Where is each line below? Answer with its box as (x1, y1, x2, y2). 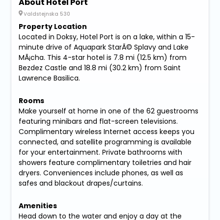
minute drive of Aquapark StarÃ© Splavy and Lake (19, 42, 189, 52)
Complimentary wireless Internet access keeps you (19, 126, 195, 137)
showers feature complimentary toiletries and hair (19, 157, 192, 167)
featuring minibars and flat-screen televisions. (19, 116, 178, 126)
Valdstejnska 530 (24, 10, 71, 18)
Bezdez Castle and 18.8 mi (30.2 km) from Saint (19, 62, 181, 73)
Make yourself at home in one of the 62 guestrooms (19, 106, 199, 116)
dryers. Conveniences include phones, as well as (19, 167, 184, 178)
